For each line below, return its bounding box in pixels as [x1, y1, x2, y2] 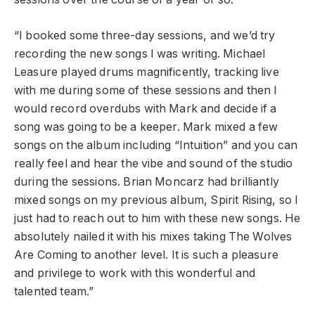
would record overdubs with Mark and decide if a [14, 102, 277, 116]
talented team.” [14, 285, 94, 299]
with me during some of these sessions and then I [14, 84, 278, 98]
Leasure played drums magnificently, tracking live [14, 65, 279, 79]
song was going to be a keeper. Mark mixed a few [14, 120, 278, 134]
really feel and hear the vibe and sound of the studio [14, 157, 293, 171]
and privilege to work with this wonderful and [14, 266, 256, 281]
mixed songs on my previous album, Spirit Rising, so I [14, 193, 299, 207]
